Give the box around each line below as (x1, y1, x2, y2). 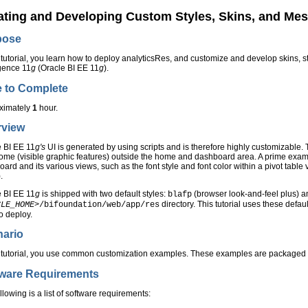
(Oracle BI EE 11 (36, 63, 100, 74)
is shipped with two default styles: (40, 188, 168, 199)
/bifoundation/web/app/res (39, 199, 160, 210)
